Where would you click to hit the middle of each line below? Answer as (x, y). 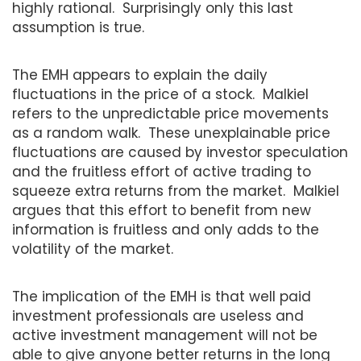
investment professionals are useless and (158, 315)
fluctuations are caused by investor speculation (180, 152)
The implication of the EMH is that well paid (162, 296)
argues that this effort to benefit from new (162, 210)
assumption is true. (78, 27)
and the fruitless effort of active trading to (162, 171)
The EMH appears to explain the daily (140, 75)
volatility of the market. (93, 249)
